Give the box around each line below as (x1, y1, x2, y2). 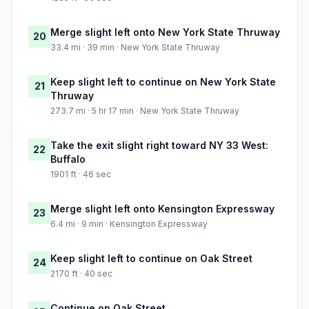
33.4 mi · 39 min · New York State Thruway (50, 42, 220, 53)
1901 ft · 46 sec (50, 169, 111, 180)
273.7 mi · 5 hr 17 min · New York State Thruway (50, 106, 239, 117)
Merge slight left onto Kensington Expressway (50, 203, 275, 215)
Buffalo (50, 153, 86, 166)
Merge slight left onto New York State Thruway (50, 26, 280, 39)
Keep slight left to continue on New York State (50, 76, 276, 88)
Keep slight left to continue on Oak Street (50, 252, 252, 265)
